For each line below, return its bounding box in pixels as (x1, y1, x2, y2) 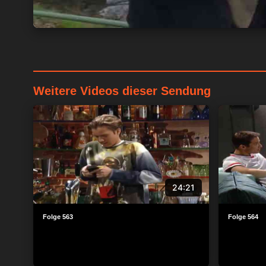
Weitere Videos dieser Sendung (33, 84, 211, 97)
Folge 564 (228, 213, 258, 220)
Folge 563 (43, 213, 73, 220)
